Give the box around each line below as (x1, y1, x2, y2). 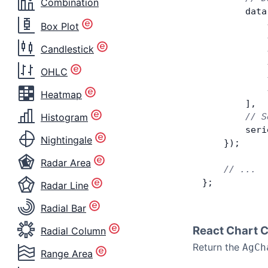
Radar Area (41, 156, 91, 169)
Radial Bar (41, 202, 86, 214)
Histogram (41, 111, 88, 123)
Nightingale (41, 133, 92, 146)
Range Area (41, 247, 93, 260)
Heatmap (41, 88, 82, 100)
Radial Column (41, 224, 106, 237)
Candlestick (41, 42, 94, 55)
